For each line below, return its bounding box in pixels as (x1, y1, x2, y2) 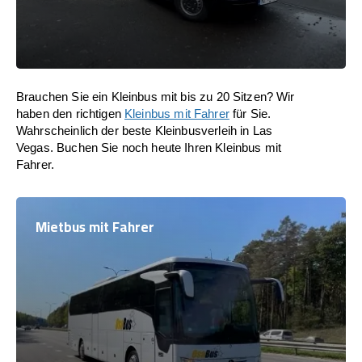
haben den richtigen (16, 107, 125, 120)
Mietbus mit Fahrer (36, 214, 154, 240)
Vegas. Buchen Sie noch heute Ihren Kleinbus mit (16, 141, 282, 154)
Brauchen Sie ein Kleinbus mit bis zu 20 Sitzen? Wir (16, 90, 295, 103)
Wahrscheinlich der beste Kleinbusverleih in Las (16, 124, 273, 137)
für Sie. (229, 107, 271, 120)
